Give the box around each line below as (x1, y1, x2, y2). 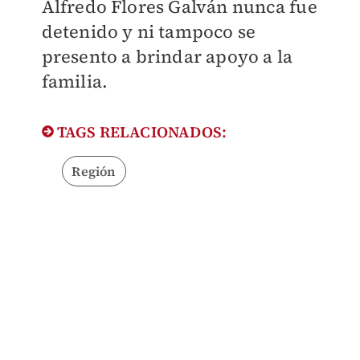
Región (72, 162, 116, 181)
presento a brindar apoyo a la (41, 44, 293, 69)
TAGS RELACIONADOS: (53, 121, 227, 143)
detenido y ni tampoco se (41, 19, 256, 44)
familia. (41, 69, 108, 94)
